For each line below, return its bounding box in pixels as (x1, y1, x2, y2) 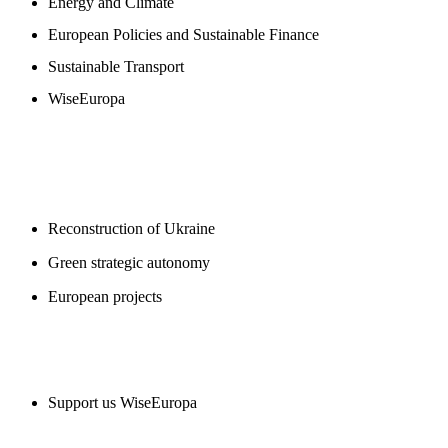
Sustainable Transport (48, 58, 184, 75)
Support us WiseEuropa (48, 394, 197, 411)
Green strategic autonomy (48, 254, 210, 271)
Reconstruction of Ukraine (48, 220, 215, 237)
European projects (48, 288, 162, 305)
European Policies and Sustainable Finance (48, 26, 319, 43)
